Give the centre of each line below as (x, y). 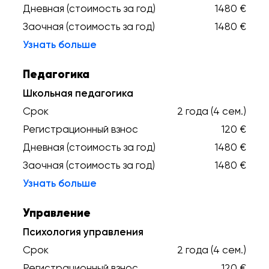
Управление (57, 213)
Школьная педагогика (78, 93)
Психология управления (83, 232)
